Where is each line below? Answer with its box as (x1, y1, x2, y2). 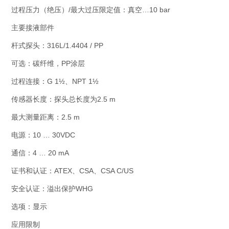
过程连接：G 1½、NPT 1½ (11, 77, 99, 85)
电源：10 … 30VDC (11, 131, 75, 139)
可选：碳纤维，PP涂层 (11, 59, 85, 67)
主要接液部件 (11, 24, 54, 32)
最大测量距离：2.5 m (11, 113, 80, 121)
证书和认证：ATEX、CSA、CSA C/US (11, 167, 133, 175)
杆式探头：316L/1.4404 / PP (11, 41, 103, 50)
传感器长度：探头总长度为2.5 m (11, 95, 116, 103)
